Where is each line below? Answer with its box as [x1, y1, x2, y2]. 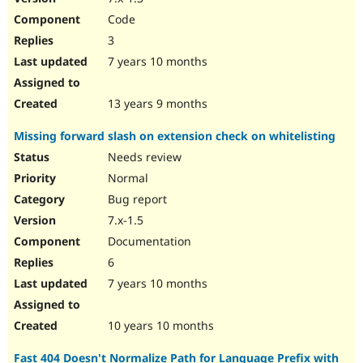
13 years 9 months [105, 96, 207, 112]
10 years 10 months [105, 318, 214, 334]
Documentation [105, 233, 191, 250]
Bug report [105, 191, 167, 207]
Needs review [105, 149, 181, 165]
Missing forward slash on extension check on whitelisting [14, 128, 335, 144]
